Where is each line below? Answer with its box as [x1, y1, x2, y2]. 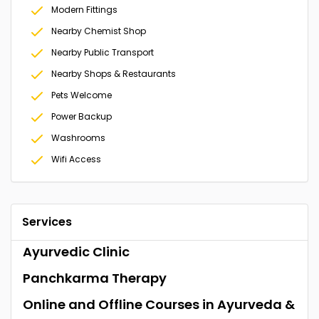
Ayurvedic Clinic [23, 243, 130, 261]
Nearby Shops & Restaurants [51, 68, 176, 80]
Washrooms [51, 132, 105, 145]
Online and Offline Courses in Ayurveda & [23, 296, 295, 314]
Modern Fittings [51, 4, 117, 16]
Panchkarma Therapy [23, 269, 167, 288]
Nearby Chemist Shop [51, 25, 146, 38]
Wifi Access [51, 153, 101, 166]
